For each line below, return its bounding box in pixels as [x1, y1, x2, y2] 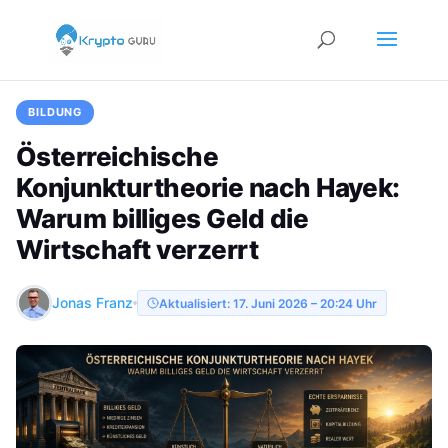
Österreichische [16, 141, 219, 172]
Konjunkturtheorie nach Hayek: [16, 172, 400, 203]
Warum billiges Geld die [16, 203, 309, 234]
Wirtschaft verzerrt [16, 234, 259, 265]
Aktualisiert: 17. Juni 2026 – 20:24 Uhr [158, 295, 377, 311]
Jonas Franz [52, 294, 133, 311]
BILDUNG [28, 105, 83, 119]
